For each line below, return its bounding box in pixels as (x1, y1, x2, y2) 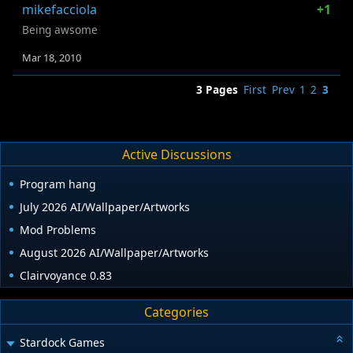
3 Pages (196, 82, 239, 98)
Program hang (20, 176, 96, 192)
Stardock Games (20, 334, 105, 350)
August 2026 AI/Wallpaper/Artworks (20, 245, 209, 261)
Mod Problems (20, 222, 96, 238)
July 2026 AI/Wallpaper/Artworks (20, 199, 190, 215)
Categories (144, 303, 209, 321)
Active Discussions (121, 145, 232, 163)
